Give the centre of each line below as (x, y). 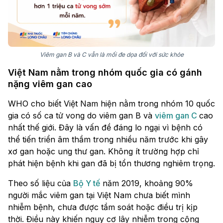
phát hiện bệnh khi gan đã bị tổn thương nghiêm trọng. (111, 164)
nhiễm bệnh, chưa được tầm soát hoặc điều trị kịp (103, 207)
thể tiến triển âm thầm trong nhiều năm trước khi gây (108, 140)
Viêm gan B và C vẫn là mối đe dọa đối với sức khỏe (111, 55)
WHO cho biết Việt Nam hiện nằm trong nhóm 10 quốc (111, 104)
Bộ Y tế (87, 183)
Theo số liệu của (41, 183)
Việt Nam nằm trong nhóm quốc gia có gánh (105, 73)
